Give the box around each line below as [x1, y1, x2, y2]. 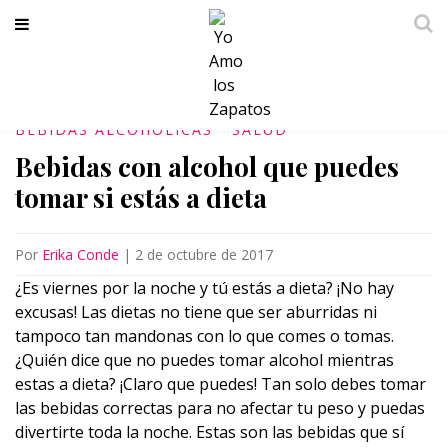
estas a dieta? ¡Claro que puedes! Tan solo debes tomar [15, 373, 426, 395]
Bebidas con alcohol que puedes [15, 149, 399, 184]
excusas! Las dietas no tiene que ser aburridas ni [15, 301, 377, 323]
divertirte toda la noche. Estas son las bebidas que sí [15, 421, 404, 443]
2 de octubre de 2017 [135, 245, 273, 264]
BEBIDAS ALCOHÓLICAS [15, 120, 213, 139]
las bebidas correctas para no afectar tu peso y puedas [15, 397, 425, 419]
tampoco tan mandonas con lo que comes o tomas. [15, 325, 394, 347]
